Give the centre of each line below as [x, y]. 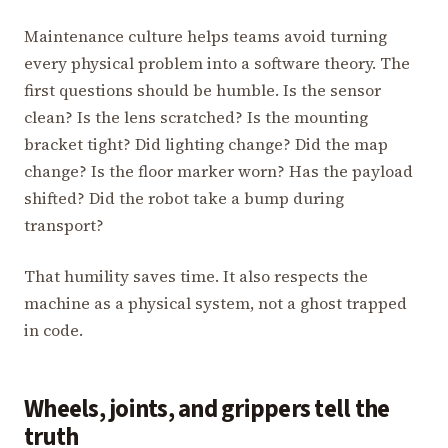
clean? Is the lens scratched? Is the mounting [196, 116]
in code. [53, 329]
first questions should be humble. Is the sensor [202, 89]
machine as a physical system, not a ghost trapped [215, 302]
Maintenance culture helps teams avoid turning [205, 35]
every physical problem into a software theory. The [217, 62]
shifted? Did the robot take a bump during [184, 197]
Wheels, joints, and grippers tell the [207, 409]
